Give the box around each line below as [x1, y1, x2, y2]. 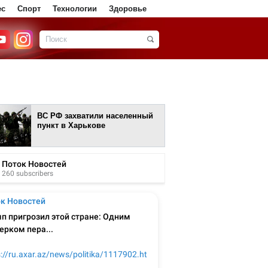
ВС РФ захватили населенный [37, 111, 153, 120]
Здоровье [109, 4, 147, 13]
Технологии [53, 4, 97, 13]
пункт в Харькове [37, 121, 105, 130]
